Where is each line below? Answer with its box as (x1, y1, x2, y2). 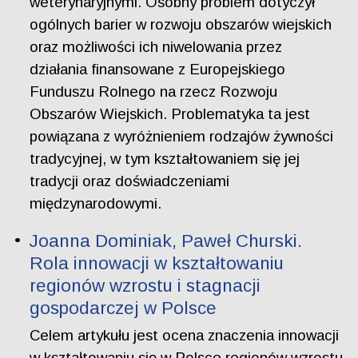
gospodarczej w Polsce (30, 298, 217, 318)
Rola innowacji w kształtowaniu (30, 253, 284, 273)
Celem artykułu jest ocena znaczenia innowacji (30, 326, 340, 344)
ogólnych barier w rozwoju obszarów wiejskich (30, 16, 332, 34)
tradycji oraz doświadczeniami (30, 173, 230, 190)
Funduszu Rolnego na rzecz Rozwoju (30, 83, 278, 101)
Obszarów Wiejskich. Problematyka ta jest (30, 105, 311, 123)
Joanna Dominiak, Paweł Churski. (30, 231, 303, 251)
